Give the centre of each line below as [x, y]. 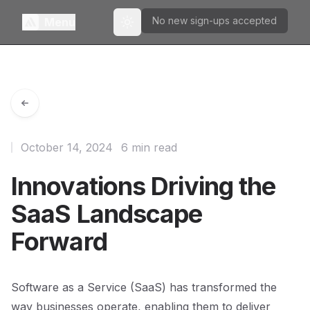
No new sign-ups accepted [215, 20]
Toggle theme [158, 28]
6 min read [149, 147]
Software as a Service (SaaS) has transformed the [144, 287]
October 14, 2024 [67, 147]
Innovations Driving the [144, 186]
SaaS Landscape [107, 214]
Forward [59, 241]
